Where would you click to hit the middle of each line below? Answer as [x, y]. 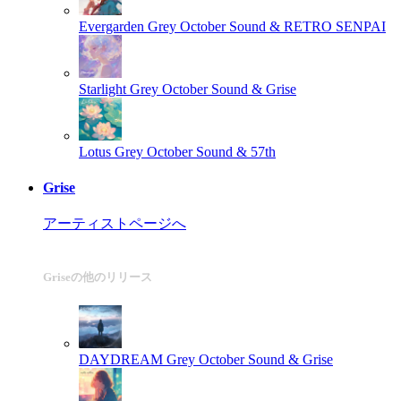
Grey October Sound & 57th [195, 152]
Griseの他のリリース [98, 277]
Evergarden [111, 27]
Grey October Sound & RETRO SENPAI [267, 27]
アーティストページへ [115, 223]
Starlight [102, 90]
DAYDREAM [121, 360]
